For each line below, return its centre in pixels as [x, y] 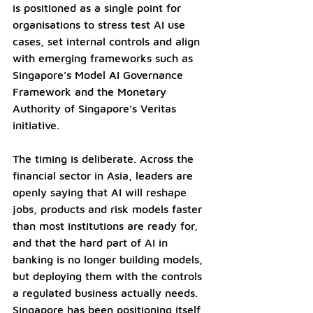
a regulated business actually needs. [107, 292]
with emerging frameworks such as [104, 58]
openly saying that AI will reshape [101, 192]
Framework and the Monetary [91, 91]
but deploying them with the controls [109, 276]
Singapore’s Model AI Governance [100, 74]
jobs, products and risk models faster [109, 209]
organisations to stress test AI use [101, 24]
